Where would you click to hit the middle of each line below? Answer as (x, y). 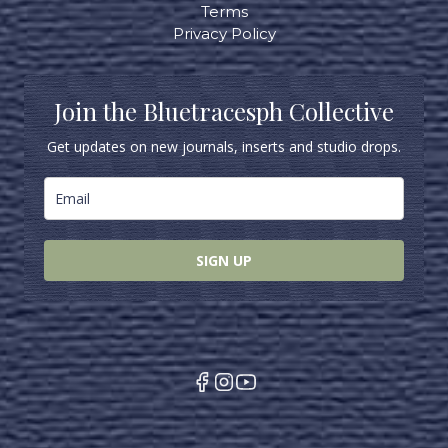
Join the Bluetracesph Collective (224, 111)
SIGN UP (224, 260)
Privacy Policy (224, 33)
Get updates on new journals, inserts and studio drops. (224, 146)
